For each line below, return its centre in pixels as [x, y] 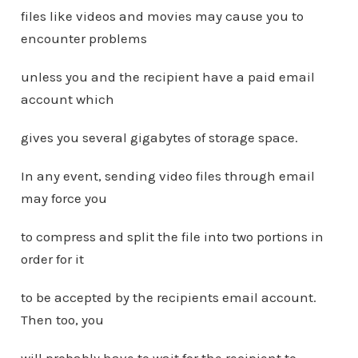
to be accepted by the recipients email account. [168, 297]
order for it [52, 259]
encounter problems [84, 38]
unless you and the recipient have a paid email [167, 77]
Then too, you [62, 320]
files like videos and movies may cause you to [162, 16]
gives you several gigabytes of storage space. [159, 137]
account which [67, 99]
